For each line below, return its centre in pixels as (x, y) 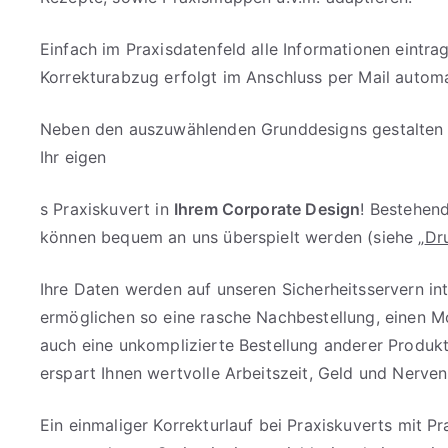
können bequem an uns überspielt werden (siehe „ (232, 237)
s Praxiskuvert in (107, 209)
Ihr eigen (73, 157)
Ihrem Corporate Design (267, 209)
